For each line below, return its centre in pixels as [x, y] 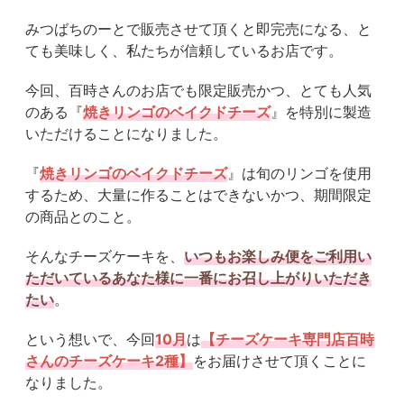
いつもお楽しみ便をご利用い [278, 257]
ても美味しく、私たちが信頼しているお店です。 [184, 51]
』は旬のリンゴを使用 [299, 174]
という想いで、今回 [90, 340]
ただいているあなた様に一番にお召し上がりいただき [198, 278]
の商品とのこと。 [83, 217]
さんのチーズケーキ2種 [102, 361]
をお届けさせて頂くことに [280, 361]
